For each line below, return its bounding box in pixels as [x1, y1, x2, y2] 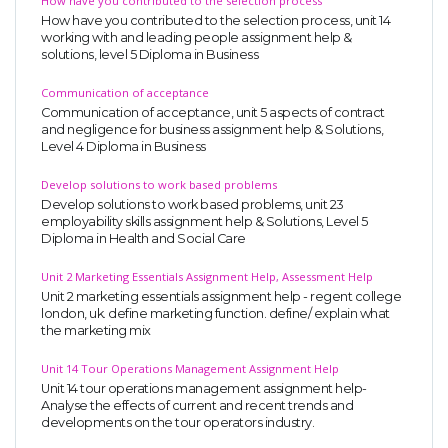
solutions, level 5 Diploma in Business [41, 47, 258, 63]
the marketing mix [41, 323, 151, 339]
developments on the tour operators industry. [41, 415, 314, 431]
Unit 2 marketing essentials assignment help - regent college [41, 289, 401, 305]
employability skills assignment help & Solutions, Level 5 [41, 214, 368, 230]
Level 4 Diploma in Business [41, 139, 206, 155]
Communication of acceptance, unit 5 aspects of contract [41, 105, 385, 121]
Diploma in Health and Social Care [41, 231, 246, 247]
